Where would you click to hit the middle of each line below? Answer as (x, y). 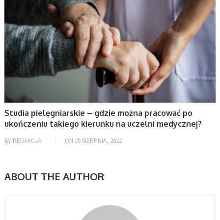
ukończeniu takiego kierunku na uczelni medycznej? (103, 124)
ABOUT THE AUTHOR (54, 176)
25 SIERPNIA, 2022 (98, 140)
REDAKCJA (27, 140)
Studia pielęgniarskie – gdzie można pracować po (98, 113)
